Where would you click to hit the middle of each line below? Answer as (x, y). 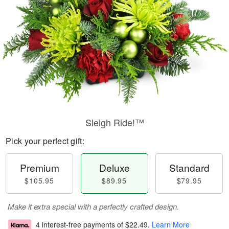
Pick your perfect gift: (45, 141)
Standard (189, 167)
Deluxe (114, 167)
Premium (39, 167)
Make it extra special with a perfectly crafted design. (93, 206)
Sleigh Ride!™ (114, 122)
